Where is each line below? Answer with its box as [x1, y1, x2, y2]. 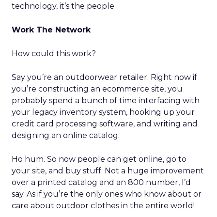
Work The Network [12, 25, 91, 34]
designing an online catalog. [12, 131, 120, 140]
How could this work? [12, 49, 96, 58]
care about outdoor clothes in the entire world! [12, 201, 195, 210]
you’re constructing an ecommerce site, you [12, 84, 183, 93]
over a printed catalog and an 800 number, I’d [12, 178, 191, 187]
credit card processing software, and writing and [12, 119, 198, 128]
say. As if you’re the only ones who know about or [12, 189, 201, 199]
